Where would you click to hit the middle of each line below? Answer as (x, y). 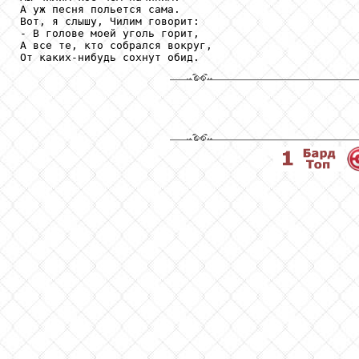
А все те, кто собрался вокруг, (116, 45)
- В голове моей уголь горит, (110, 33)
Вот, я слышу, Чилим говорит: (110, 21)
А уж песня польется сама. (100, 9)
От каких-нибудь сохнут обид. (110, 57)
